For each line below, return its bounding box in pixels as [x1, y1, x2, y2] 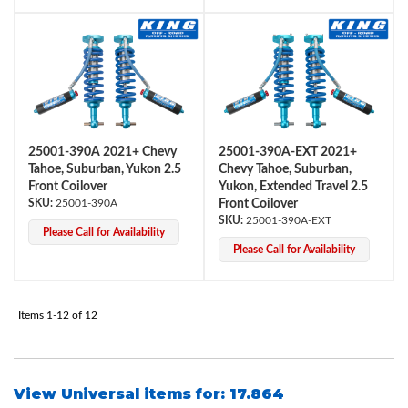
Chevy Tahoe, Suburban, [219, 163, 352, 176]
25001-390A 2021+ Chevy [28, 146, 177, 158]
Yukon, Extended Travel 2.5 [219, 180, 368, 193]
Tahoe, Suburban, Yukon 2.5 [28, 163, 181, 176]
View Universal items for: [14, 385, 229, 403]
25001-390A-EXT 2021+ [219, 146, 357, 158]
